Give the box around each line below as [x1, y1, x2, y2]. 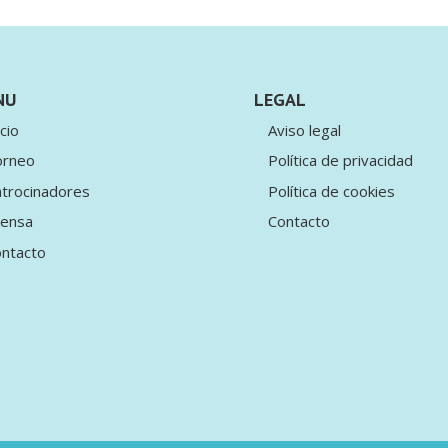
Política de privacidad [267, 150, 413, 171]
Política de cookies [267, 180, 395, 201]
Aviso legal [267, 119, 341, 140]
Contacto [267, 211, 330, 232]
